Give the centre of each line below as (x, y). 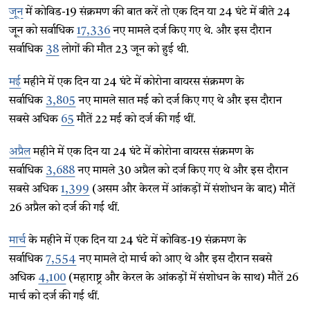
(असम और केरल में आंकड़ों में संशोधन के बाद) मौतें (192, 190)
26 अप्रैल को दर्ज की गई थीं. (65, 208)
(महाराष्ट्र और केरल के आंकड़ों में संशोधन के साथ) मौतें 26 (182, 278)
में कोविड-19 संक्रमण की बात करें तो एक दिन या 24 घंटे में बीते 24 (157, 12)
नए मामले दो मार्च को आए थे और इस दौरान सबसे (174, 259)
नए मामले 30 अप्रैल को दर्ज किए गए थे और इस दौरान (182, 171)
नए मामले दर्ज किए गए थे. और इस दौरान (191, 31)
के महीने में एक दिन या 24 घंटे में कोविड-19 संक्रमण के (136, 241)
